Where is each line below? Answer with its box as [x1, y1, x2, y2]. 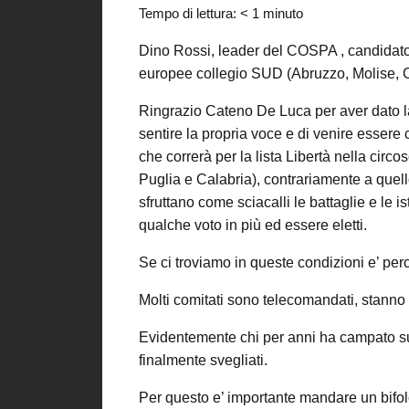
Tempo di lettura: [139, 5, 240, 21]
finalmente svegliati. [139, 352, 267, 368]
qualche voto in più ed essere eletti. [139, 217, 367, 233]
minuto [263, 5, 303, 21]
